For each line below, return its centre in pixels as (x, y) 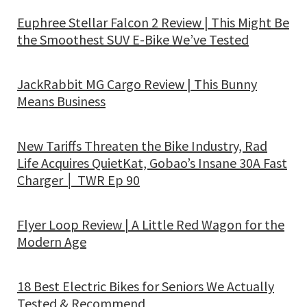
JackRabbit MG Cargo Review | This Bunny (137, 84)
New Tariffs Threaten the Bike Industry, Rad (142, 146)
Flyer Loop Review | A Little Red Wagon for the (151, 224)
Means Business (61, 101)
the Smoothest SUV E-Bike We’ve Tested (133, 39)
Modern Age (52, 242)
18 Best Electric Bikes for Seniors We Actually (146, 286)
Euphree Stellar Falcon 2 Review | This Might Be (153, 22)
